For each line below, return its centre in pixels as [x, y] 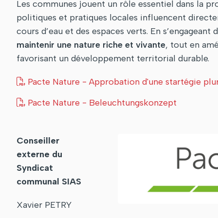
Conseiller [38, 141]
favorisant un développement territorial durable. [113, 59]
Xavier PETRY [44, 205]
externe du [39, 154]
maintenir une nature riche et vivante [91, 45]
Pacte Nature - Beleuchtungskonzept [102, 103]
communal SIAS [49, 182]
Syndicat [35, 168]
